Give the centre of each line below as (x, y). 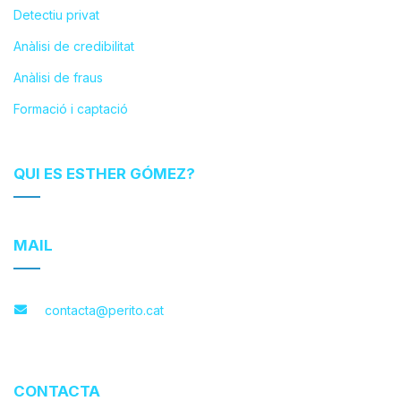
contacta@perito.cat (104, 311)
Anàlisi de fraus (58, 78)
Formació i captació (71, 109)
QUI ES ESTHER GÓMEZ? (104, 174)
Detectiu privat (56, 15)
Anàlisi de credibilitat (74, 47)
